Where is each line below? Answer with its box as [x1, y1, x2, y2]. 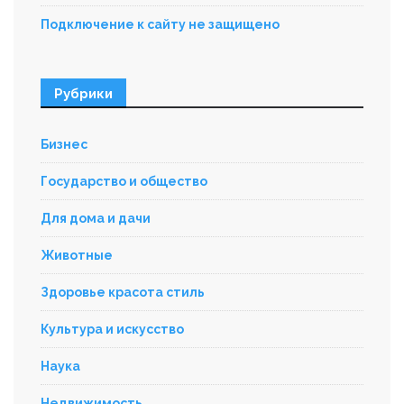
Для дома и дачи [41, 211, 151, 226]
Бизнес [41, 137, 87, 152]
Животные [41, 248, 113, 263]
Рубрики [54, 86, 113, 103]
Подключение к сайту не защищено [41, 17, 280, 32]
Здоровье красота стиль [41, 285, 205, 300]
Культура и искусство [41, 322, 184, 337]
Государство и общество [41, 174, 207, 189]
